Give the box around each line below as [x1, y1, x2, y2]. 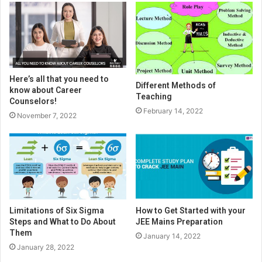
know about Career [9, 85, 82, 95]
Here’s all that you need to [9, 74, 109, 84]
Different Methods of [136, 81, 216, 91]
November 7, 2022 [17, 111, 77, 120]
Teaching [136, 92, 172, 102]
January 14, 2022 [143, 231, 201, 240]
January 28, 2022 [17, 242, 74, 251]
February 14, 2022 [143, 106, 203, 116]
